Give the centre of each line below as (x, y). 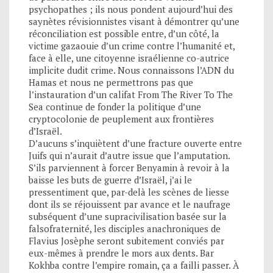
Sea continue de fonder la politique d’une (115, 106)
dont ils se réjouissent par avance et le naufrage (129, 204)
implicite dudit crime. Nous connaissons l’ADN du (131, 70)
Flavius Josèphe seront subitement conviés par (126, 240)
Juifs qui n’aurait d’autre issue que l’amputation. (129, 155)
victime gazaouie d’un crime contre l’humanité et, (132, 45)
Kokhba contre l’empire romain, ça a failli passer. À (134, 265)
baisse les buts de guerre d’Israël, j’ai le (110, 179)
